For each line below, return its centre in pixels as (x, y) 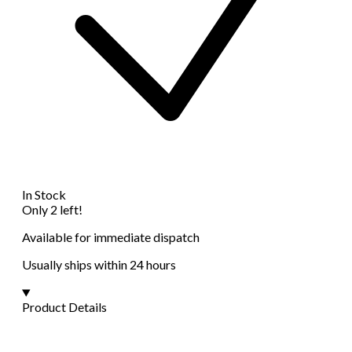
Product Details (64, 307)
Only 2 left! (52, 210)
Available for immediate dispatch (111, 237)
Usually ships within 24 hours (99, 265)
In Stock (44, 195)
